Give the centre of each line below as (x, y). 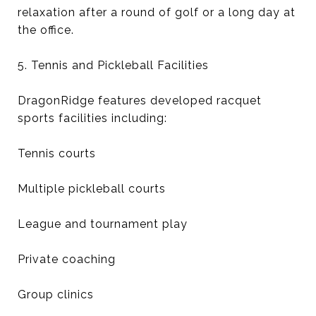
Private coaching (67, 259)
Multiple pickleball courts (92, 189)
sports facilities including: (92, 118)
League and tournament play (103, 224)
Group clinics (56, 294)
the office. (46, 30)
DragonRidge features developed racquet (140, 101)
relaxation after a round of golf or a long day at (157, 12)
